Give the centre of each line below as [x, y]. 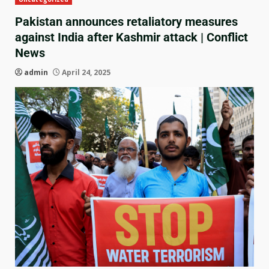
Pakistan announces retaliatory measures [126, 22]
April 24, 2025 [85, 72]
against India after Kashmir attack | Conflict [131, 37]
